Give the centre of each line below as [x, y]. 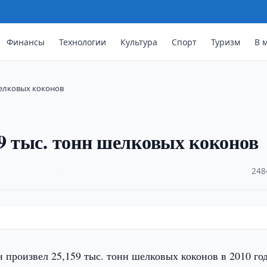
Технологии [83, 42]
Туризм [226, 42]
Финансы [26, 42]
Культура [139, 42]
